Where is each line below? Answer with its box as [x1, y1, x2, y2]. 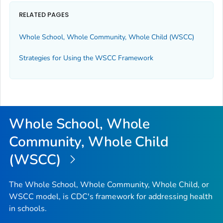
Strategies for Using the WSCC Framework [19, 53, 153, 63]
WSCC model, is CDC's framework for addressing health [9, 191, 213, 202]
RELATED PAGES [19, 10, 69, 20]
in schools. [9, 203, 47, 214]
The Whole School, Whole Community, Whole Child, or [9, 179, 209, 190]
